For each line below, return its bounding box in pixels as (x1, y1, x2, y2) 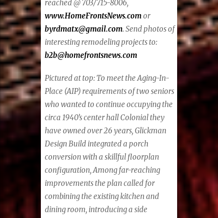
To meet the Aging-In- (96, 73, 170, 83)
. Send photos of (123, 24, 175, 34)
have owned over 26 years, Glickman (45, 126, 167, 135)
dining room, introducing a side (45, 204, 148, 214)
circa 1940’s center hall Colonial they (45, 112, 165, 122)
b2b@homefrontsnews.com (45, 50, 138, 60)
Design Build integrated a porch (45, 139, 149, 148)
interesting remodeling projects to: (45, 37, 158, 47)
